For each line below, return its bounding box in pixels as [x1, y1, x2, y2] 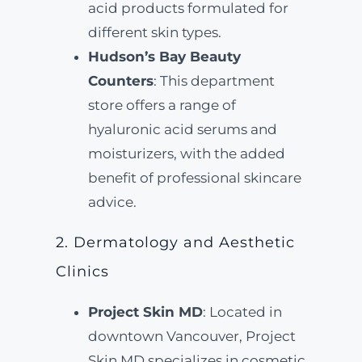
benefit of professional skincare [87, 170, 301, 186]
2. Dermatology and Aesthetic [55, 234, 295, 251]
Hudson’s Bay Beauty [87, 48, 241, 65]
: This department [153, 73, 275, 89]
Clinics [55, 263, 109, 280]
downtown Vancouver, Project [87, 328, 296, 344]
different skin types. [87, 24, 221, 40]
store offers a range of [87, 97, 236, 113]
